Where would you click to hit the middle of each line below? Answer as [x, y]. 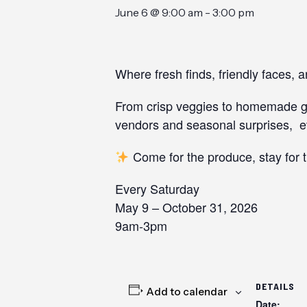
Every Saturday [157, 188]
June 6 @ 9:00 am [159, 12]
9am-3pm [141, 225]
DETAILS [275, 286]
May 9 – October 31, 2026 [186, 207]
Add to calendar [186, 292]
